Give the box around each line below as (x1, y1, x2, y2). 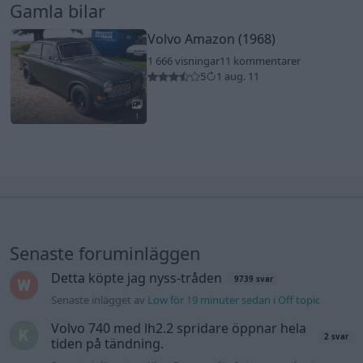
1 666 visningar (147, 53, 220, 69)
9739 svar (233, 273, 273, 284)
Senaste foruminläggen (10, 241, 200, 266)
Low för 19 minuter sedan (147, 293, 271, 308)
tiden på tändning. (51, 335, 164, 353)
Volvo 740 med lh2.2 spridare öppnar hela (51, 319, 307, 338)
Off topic (278, 293, 321, 308)
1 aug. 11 (216, 69, 259, 84)
